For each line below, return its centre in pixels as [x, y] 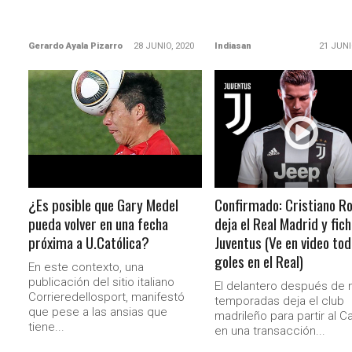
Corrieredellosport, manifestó [107, 297]
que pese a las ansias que [98, 312]
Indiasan [233, 46]
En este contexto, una [86, 267]
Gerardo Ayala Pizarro [76, 46]
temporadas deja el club [279, 301]
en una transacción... [269, 331]
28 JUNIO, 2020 [163, 46]
